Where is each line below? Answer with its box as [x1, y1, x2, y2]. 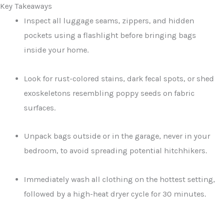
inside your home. [24, 45, 89, 55]
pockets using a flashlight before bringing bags [24, 31, 197, 40]
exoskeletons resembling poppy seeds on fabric [24, 88, 195, 98]
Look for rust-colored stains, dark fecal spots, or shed [24, 73, 215, 83]
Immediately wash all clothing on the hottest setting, [24, 175, 216, 184]
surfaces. [24, 103, 56, 112]
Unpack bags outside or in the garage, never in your [24, 131, 211, 141]
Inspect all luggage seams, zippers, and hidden [24, 16, 195, 26]
